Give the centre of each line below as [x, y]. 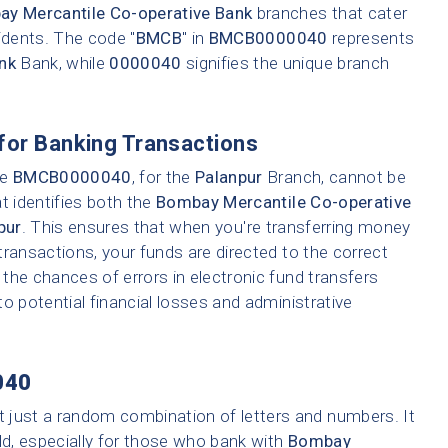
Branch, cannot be [334, 177]
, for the [163, 177]
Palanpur [229, 177]
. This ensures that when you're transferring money [216, 227]
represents [371, 38]
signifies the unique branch [285, 63]
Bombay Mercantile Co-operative [284, 202]
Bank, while [62, 63]
